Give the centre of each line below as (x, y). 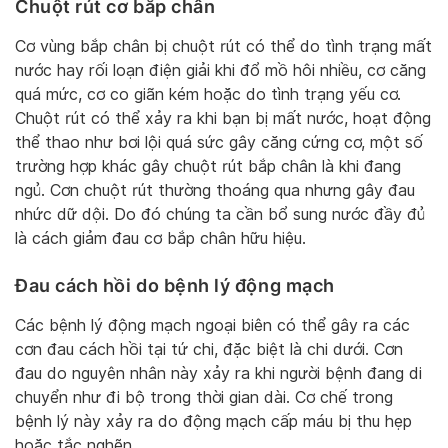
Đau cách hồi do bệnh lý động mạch (175, 285)
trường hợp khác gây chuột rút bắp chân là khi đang (208, 166)
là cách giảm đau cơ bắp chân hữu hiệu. (160, 238)
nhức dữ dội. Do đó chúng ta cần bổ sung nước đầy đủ (220, 214)
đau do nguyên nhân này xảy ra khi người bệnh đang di (218, 373)
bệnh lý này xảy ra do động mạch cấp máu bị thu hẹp (213, 421)
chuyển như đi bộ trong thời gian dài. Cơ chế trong (204, 397)
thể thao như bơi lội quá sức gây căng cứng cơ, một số (219, 142)
